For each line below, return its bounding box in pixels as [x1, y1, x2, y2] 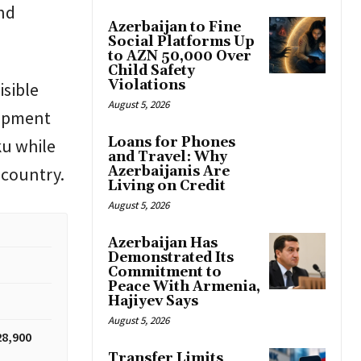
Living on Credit [108, 177, 226, 196]
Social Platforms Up [108, 33, 255, 52]
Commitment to [108, 263, 222, 282]
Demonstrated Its [108, 249, 234, 268]
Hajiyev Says [108, 293, 198, 311]
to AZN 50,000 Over [108, 48, 251, 66]
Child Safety [108, 62, 195, 81]
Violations [108, 77, 185, 95]
